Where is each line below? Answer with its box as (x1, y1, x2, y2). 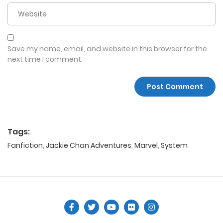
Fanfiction (7, 140, 43, 151)
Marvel (134, 140, 158, 151)
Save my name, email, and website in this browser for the (7, 44, 207, 54)
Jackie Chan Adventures (46, 140, 131, 151)
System (161, 140, 188, 151)
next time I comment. (7, 54, 83, 65)
